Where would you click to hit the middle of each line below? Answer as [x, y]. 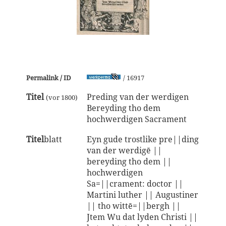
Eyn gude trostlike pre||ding [143, 139]
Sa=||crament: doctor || [135, 184]
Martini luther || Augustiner [142, 195]
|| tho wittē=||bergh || [133, 206]
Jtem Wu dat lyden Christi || [142, 217]
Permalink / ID [48, 78]
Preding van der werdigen [137, 97]
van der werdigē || [124, 150]
